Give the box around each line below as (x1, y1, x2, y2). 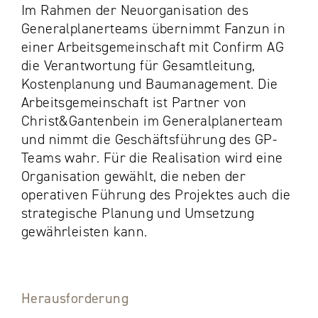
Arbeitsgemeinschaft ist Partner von (21, 92, 246, 111)
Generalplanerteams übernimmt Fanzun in (21, 18, 286, 38)
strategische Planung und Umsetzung (21, 203, 255, 222)
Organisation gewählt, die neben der (21, 166, 246, 185)
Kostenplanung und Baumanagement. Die (21, 74, 278, 93)
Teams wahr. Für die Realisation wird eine (21, 148, 283, 167)
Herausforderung (21, 288, 128, 307)
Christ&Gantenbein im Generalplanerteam (21, 111, 283, 130)
